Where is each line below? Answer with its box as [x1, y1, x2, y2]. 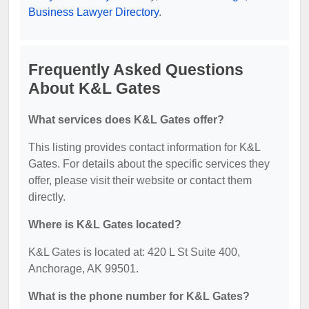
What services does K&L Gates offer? [28, 113, 224, 126]
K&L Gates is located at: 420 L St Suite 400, [28, 246, 240, 258]
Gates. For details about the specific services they [28, 157, 270, 170]
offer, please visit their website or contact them [28, 174, 252, 186]
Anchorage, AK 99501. [28, 262, 139, 275]
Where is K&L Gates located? [28, 218, 181, 230]
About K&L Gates [28, 79, 161, 97]
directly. [28, 190, 66, 203]
